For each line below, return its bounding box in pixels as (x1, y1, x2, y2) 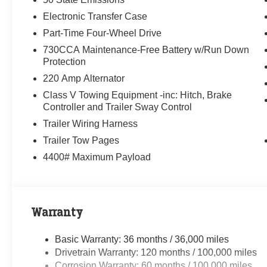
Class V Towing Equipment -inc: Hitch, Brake (43, 89, 232, 100)
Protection (43, 56, 86, 67)
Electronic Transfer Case (43, 11, 148, 21)
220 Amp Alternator (43, 73, 125, 83)
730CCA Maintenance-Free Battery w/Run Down (43, 44, 250, 55)
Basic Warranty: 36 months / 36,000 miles (55, 234, 229, 244)
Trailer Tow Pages (43, 135, 120, 145)
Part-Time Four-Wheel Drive (43, 27, 162, 38)
